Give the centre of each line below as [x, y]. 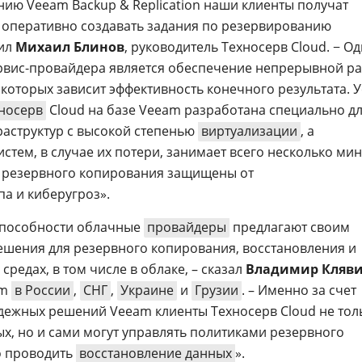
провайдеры [187, 227]
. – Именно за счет [299, 290]
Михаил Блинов [70, 47]
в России [42, 290]
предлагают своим [290, 227]
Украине [147, 290]
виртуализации [249, 131]
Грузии [217, 290]
